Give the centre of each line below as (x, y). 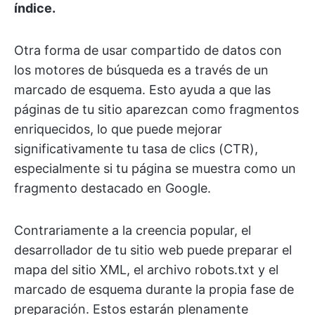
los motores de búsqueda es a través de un (141, 70)
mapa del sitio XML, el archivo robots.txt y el (146, 270)
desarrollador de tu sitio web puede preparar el (153, 250)
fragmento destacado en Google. (112, 188)
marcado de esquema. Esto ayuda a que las (142, 90)
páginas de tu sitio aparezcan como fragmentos (156, 110)
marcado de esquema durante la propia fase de (154, 290)
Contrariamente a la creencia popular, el (133, 231)
